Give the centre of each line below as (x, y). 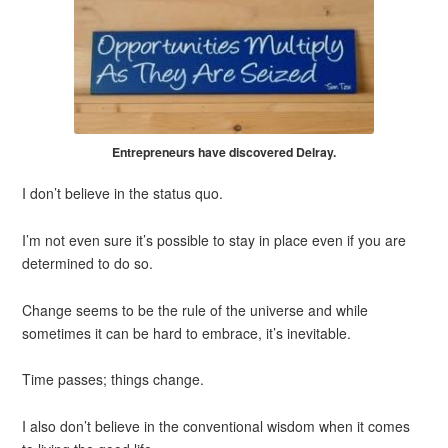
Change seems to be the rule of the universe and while (195, 309)
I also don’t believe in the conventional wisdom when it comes (216, 425)
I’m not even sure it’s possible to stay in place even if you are (214, 239)
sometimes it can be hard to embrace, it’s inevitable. (187, 332)
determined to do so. (88, 262)
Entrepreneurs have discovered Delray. (224, 151)
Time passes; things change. (113, 379)
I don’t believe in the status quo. (123, 193)
